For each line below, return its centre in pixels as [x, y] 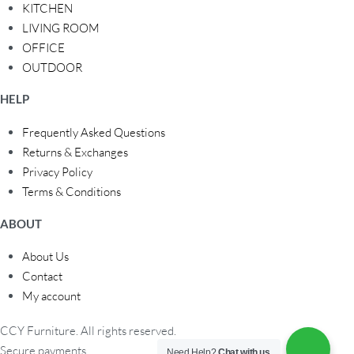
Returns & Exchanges [75, 153]
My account [52, 296]
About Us [46, 257]
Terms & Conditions [72, 192]
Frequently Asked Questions [94, 133]
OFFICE [44, 47]
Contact [43, 277]
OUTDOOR [53, 67]
